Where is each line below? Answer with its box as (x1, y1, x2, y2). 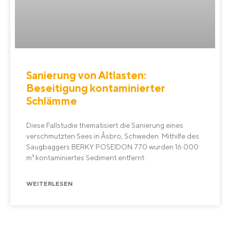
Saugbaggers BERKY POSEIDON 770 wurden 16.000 (26, 143, 199, 151)
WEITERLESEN (26, 180, 73, 187)
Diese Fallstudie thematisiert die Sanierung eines (26, 121, 183, 130)
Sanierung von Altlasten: (26, 69, 146, 82)
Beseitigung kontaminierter (26, 82, 165, 95)
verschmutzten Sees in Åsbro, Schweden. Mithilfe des (26, 132, 199, 141)
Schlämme (26, 94, 77, 108)
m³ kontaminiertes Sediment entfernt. (26, 154, 146, 162)
